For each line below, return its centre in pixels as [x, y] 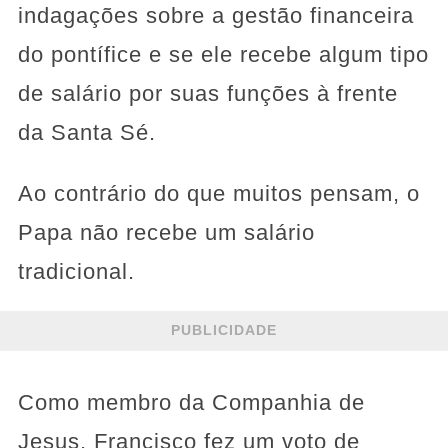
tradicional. [76, 271]
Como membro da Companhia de [191, 402]
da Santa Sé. [86, 132]
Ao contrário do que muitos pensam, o [218, 193]
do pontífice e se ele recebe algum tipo [223, 54]
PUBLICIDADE [224, 330]
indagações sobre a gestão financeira [215, 15]
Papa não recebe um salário [166, 232]
